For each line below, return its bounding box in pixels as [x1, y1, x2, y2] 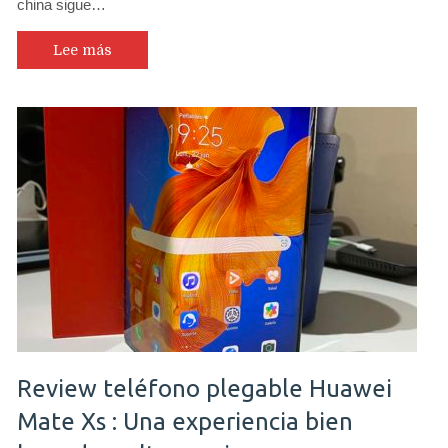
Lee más [53, 42, 112, 58]
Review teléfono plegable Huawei [17, 374, 392, 402]
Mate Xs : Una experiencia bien [17, 407, 353, 435]
